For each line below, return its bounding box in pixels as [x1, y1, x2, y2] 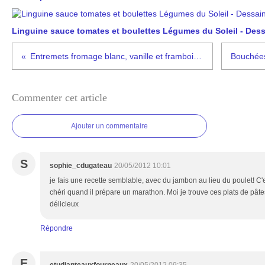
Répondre [40, 224, 73, 232]
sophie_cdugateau [50, 161, 112, 170]
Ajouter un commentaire [71, 122, 148, 130]
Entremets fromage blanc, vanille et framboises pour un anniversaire [193, 51, 202, 61]
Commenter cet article [12, 92, 107, 104]
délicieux [50, 200, 79, 208]
